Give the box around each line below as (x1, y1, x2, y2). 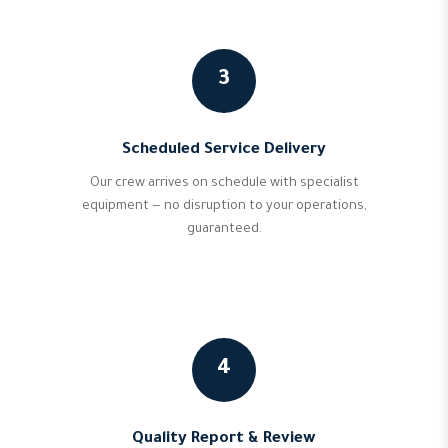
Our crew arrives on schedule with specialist (89, 177, 359, 191)
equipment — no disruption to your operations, (81, 200, 367, 214)
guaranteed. (186, 223, 262, 237)
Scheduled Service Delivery (122, 142, 326, 159)
